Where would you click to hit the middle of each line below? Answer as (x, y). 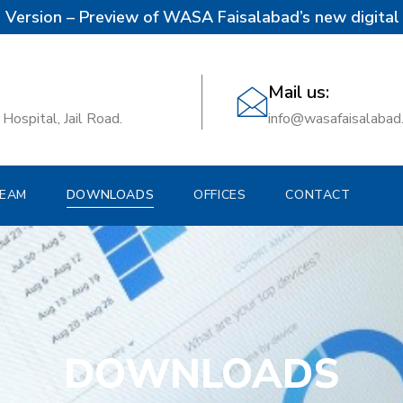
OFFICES (220, 194)
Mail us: (299, 92)
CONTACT (318, 194)
